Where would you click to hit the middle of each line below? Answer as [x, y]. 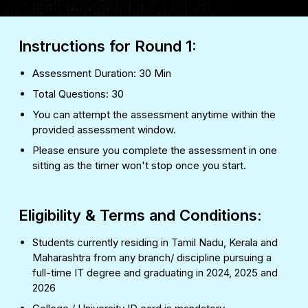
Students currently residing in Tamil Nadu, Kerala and [155, 243]
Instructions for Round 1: [108, 46]
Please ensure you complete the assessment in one [155, 151]
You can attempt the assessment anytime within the [154, 115]
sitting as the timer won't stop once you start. [139, 166]
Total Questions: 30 [78, 94]
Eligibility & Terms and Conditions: [140, 216]
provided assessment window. [104, 130]
